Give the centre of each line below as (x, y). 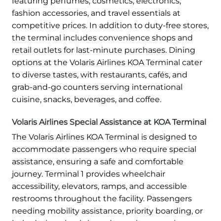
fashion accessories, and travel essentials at (96, 13)
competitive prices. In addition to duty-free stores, (110, 25)
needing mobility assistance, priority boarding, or (107, 211)
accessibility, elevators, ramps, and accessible (99, 186)
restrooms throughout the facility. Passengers (102, 198)
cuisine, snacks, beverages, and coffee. (87, 99)
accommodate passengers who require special (104, 149)
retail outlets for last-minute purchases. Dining (104, 50)
